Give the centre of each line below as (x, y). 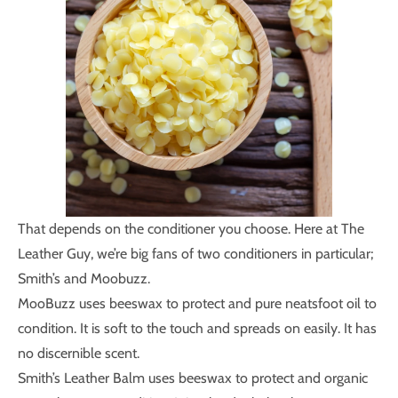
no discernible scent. (79, 353)
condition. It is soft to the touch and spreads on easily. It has (197, 328)
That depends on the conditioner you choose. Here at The (191, 229)
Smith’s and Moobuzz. (84, 279)
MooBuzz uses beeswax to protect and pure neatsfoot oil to (197, 303)
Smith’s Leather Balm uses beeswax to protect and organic (193, 378)
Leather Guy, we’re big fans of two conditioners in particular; (195, 254)
